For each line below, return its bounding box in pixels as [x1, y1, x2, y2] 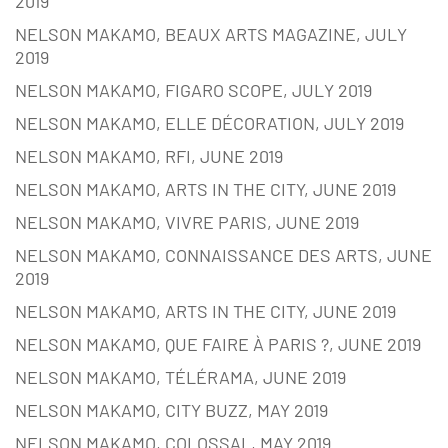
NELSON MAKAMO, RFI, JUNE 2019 [15, 145, 283, 168]
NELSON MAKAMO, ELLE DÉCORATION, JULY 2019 [15, 112, 404, 135]
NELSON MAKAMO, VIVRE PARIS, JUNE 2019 [15, 211, 359, 234]
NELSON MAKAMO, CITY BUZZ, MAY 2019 [15, 399, 328, 422]
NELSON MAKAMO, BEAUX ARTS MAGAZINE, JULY [15, 23, 407, 46]
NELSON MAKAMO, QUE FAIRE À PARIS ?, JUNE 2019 [15, 333, 421, 356]
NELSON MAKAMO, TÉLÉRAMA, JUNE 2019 [15, 366, 346, 389]
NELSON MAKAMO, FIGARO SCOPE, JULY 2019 [15, 79, 372, 102]
